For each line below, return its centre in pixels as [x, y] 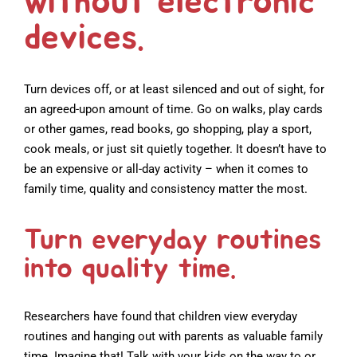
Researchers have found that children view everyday [161, 316]
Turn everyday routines [173, 239]
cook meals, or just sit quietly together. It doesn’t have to [175, 149]
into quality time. [130, 268]
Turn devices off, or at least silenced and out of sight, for [174, 89]
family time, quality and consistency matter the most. [166, 188]
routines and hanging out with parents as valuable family [173, 336]
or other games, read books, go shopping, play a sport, [168, 129]
